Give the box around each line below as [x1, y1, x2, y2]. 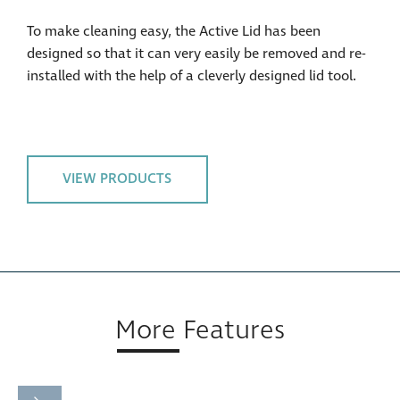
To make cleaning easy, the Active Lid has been [27, 21, 321, 41]
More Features [115, 312, 285, 350]
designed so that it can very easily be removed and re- [27, 43, 365, 63]
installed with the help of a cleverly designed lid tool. [27, 65, 356, 86]
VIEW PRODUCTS [62, 169, 172, 189]
